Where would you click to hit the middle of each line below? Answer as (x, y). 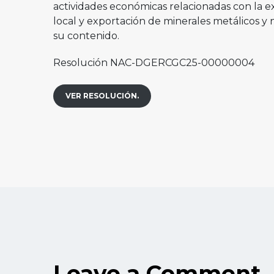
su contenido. (86, 36)
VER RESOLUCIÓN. (102, 96)
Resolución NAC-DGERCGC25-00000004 (154, 63)
